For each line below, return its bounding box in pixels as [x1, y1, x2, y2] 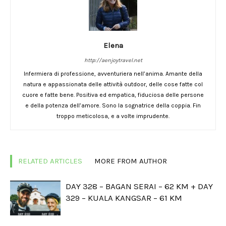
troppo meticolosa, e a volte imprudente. [56, 112, 169, 120]
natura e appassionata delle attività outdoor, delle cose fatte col [23, 81, 203, 88]
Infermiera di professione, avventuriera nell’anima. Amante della [24, 70, 202, 78]
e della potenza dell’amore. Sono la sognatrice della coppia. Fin [25, 102, 201, 109]
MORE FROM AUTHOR [94, 156, 167, 166]
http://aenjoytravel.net [84, 57, 142, 64]
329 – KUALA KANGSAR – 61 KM [66, 193, 182, 203]
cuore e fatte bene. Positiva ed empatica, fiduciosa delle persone [22, 91, 204, 99]
